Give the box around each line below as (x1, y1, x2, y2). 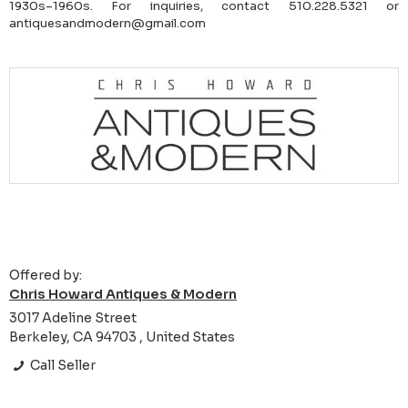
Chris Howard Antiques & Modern (9, 286, 237, 303)
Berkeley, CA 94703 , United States (9, 329, 235, 346)
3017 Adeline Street (9, 310, 137, 327)
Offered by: (9, 267, 82, 284)
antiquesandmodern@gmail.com (9, 15, 206, 32)
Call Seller (27, 357, 97, 374)
